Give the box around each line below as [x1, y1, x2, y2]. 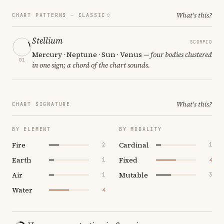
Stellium [32, 34, 62, 46]
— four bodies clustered [142, 49, 212, 59]
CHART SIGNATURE [12, 100, 70, 107]
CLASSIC [78, 11, 106, 18]
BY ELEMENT [12, 125, 51, 132]
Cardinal [119, 139, 149, 150]
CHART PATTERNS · [12, 11, 78, 18]
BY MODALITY [119, 125, 162, 132]
